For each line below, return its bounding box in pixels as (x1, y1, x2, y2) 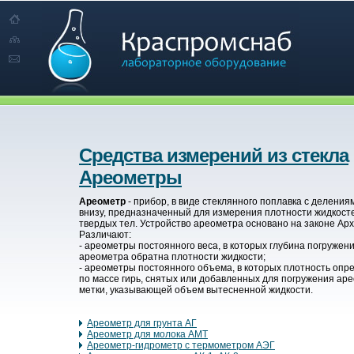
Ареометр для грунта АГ (87, 318, 197, 330)
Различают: (79, 229, 131, 241)
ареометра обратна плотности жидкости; (79, 251, 265, 263)
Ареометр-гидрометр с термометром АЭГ (87, 340, 275, 352)
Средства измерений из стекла (79, 145, 348, 167)
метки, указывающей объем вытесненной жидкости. (79, 284, 313, 296)
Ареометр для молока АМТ (87, 329, 208, 341)
